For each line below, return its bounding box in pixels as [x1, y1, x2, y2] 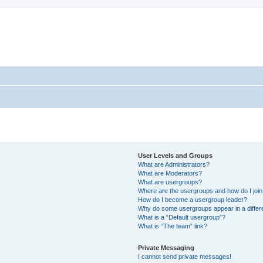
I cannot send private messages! [138, 252, 232, 260]
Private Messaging [138, 244, 195, 251]
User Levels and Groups [138, 151, 213, 159]
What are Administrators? [138, 160, 210, 168]
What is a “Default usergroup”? [138, 213, 226, 221]
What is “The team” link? [138, 222, 208, 230]
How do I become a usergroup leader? [138, 195, 248, 203]
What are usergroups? [138, 178, 203, 186]
